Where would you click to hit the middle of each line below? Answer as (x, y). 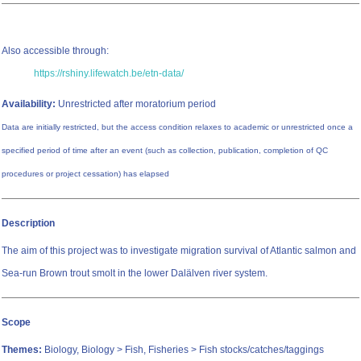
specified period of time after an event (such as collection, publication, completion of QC (165, 151)
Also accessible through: (55, 51)
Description (28, 224)
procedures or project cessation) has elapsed (85, 174)
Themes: (22, 350)
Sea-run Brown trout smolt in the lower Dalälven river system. (135, 274)
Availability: (29, 104)
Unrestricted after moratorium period (136, 104)
